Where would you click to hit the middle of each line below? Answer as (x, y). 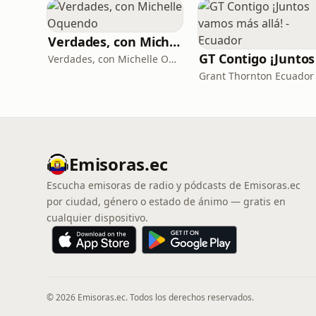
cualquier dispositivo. (97, 218)
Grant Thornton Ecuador (256, 76)
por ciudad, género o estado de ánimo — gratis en (166, 201)
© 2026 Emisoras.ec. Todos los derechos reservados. (150, 297)
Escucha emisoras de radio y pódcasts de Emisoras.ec (174, 185)
